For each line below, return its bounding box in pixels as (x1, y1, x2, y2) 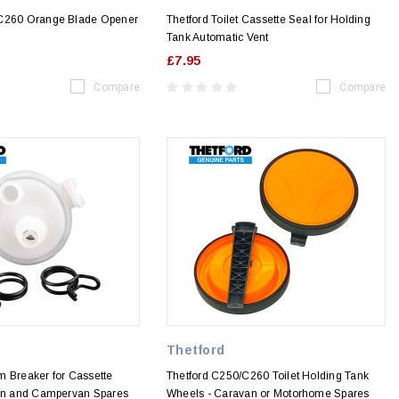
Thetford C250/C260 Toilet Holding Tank (167, 370, 370, 383)
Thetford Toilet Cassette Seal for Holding (167, 13, 370, 27)
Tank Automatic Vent (167, 31, 269, 45)
